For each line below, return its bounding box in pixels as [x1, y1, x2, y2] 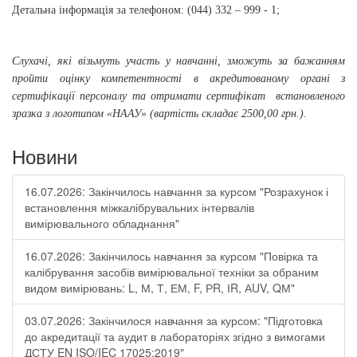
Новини [12, 142, 77, 170]
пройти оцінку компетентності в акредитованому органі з [12, 73, 345, 84]
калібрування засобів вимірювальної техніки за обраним [25, 264, 319, 280]
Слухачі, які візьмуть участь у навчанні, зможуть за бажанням [12, 55, 345, 67]
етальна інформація [20, 4, 116, 16]
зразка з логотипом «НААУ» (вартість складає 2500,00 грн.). [12, 108, 307, 120]
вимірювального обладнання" [25, 215, 179, 231]
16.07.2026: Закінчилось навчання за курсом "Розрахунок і [25, 183, 328, 199]
